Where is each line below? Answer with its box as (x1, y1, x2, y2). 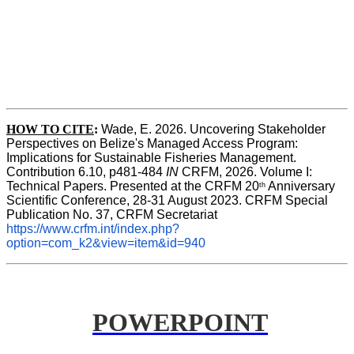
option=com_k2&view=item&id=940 (6, 235, 205, 250)
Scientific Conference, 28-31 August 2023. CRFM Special (6, 193, 328, 207)
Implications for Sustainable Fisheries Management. (6, 150, 296, 164)
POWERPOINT (92, 308, 268, 337)
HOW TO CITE (6, 122, 94, 136)
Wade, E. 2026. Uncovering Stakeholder (101, 122, 326, 136)
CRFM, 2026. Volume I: (179, 164, 312, 179)
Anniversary (265, 179, 335, 193)
